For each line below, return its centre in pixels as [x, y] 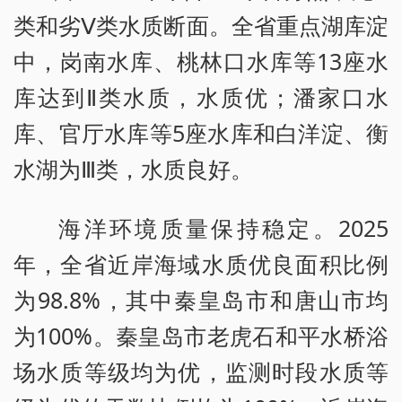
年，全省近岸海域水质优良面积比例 [201, 264]
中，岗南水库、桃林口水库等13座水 [201, 61]
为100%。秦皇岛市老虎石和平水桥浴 [201, 336]
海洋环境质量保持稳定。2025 [223, 228]
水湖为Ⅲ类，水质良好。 [133, 169]
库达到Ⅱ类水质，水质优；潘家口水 [201, 97]
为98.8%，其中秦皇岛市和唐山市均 [201, 300]
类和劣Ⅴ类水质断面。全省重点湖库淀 [201, 26]
